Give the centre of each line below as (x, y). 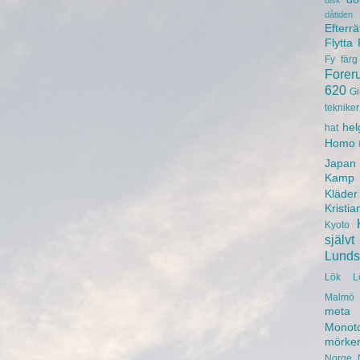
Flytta (339, 43)
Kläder (341, 194)
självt (340, 240)
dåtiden (339, 15)
